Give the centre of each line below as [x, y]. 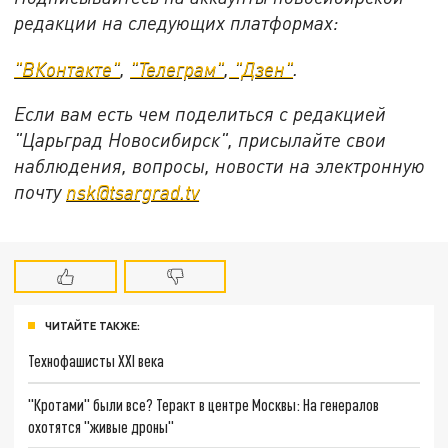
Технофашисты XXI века [96, 360]
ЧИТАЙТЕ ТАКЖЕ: [92, 326]
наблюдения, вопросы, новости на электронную [220, 166]
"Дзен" [261, 68]
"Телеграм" [177, 68]
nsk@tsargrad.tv [133, 192]
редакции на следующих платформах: [177, 22]
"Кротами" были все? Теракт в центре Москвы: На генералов [204, 404]
